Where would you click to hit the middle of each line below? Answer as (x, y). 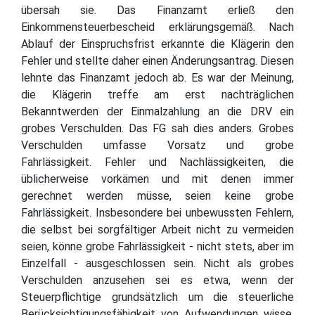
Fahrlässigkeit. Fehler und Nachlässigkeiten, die (157, 162)
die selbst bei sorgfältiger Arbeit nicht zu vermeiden (157, 229)
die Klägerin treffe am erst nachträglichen (157, 94)
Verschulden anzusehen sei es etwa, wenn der (157, 280)
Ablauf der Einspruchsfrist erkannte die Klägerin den (157, 44)
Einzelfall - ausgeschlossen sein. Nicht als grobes (157, 263)
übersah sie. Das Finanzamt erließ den (157, 10)
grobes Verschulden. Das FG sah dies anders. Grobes (157, 128)
